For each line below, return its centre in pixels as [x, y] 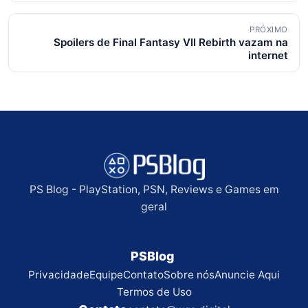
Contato [143, 275]
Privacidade [59, 275]
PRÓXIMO [268, 30]
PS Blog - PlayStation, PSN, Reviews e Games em [154, 190]
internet [268, 56]
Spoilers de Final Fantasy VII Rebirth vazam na [171, 43]
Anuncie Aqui [247, 275]
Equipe [106, 275]
